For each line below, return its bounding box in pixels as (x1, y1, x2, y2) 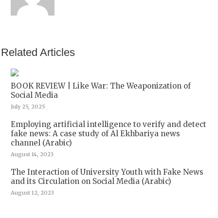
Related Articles (1, 46, 75, 58)
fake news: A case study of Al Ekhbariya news (11, 128, 181, 138)
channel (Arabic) (11, 138, 73, 147)
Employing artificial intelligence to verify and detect (11, 119, 207, 129)
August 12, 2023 (11, 189, 54, 196)
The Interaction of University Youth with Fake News (11, 167, 204, 177)
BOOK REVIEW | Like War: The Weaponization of (11, 81, 191, 91)
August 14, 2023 (11, 150, 54, 158)
